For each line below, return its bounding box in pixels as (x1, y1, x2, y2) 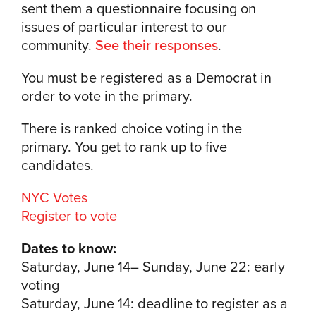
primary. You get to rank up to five (21, 135, 227, 157)
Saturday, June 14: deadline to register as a (21, 292, 288, 314)
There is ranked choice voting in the (21, 117, 242, 139)
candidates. (21, 154, 94, 176)
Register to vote (21, 205, 117, 226)
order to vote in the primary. (21, 85, 196, 107)
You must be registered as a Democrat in (21, 66, 272, 88)
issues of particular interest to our (21, 16, 227, 37)
